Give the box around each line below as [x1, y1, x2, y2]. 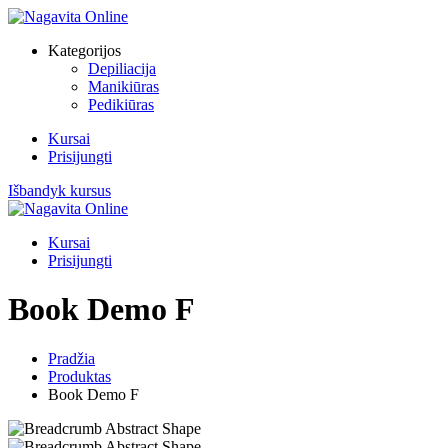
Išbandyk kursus [8, 182, 111, 199]
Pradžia [48, 349, 95, 367]
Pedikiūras [88, 96, 154, 113]
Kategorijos [48, 42, 121, 59]
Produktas [48, 367, 111, 385]
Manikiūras [88, 78, 159, 95]
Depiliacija [88, 60, 156, 77]
